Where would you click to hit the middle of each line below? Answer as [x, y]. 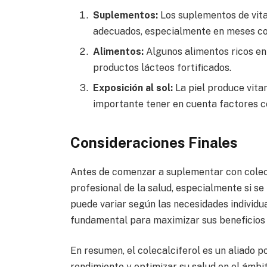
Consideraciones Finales [154, 142]
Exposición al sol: [133, 88]
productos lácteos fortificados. [162, 68]
